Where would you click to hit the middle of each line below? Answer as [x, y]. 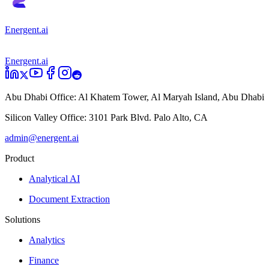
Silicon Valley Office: [46, 117]
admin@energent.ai [42, 138]
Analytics [47, 240]
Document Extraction [69, 199]
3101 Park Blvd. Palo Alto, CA [148, 117]
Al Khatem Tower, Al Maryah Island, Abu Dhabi [171, 97]
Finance [44, 260]
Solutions [23, 219]
